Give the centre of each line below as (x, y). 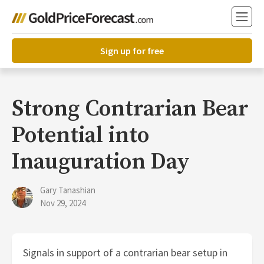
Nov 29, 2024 (63, 203)
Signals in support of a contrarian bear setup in (126, 253)
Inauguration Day (101, 162)
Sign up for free (132, 51)
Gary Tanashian (68, 190)
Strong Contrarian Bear (130, 109)
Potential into (80, 136)
